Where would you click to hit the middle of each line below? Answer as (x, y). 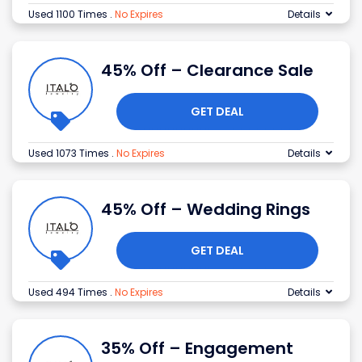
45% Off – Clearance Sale (207, 71)
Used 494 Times (69, 293)
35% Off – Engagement (197, 349)
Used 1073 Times (70, 154)
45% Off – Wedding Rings (206, 210)
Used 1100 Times (69, 15)
